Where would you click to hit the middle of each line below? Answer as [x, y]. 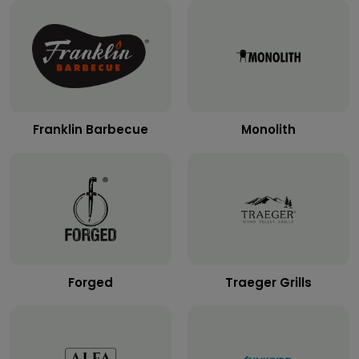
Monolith [268, 129]
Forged [91, 282]
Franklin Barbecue [91, 129]
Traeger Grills [268, 282]
